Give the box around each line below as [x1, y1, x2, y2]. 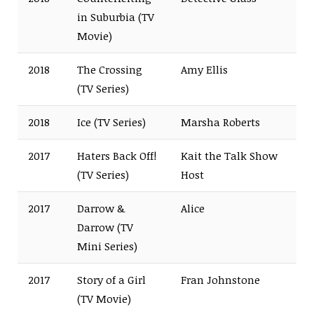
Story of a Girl [77, 272, 146, 287]
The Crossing [77, 62, 142, 76]
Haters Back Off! [77, 148, 156, 163]
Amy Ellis [181, 62, 228, 76]
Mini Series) [77, 238, 137, 253]
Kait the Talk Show [181, 148, 278, 163]
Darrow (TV [77, 219, 133, 234]
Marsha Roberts [181, 114, 260, 129]
